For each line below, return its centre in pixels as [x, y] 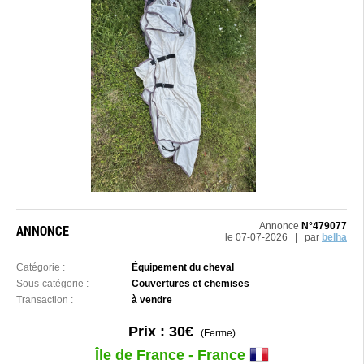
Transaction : [45, 300]
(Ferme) [214, 333]
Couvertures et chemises [191, 284]
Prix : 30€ [160, 331]
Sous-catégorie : [52, 284]
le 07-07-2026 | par [273, 237]
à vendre [152, 300]
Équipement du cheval [183, 267]
